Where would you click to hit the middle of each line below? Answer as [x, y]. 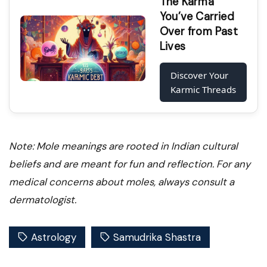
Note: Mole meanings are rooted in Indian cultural [123, 146]
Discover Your [199, 75]
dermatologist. [43, 200]
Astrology [54, 237]
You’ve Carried [197, 17]
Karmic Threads [203, 90]
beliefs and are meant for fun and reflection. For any [130, 164]
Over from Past [199, 32]
